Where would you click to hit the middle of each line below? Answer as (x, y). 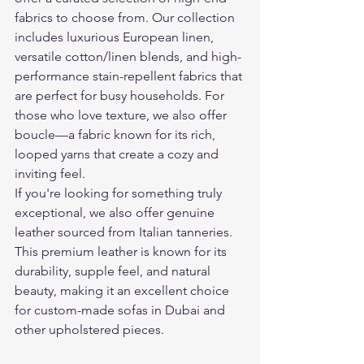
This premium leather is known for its (122, 251)
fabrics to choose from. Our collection (126, 17)
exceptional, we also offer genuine (116, 212)
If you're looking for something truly (120, 193)
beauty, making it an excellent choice (123, 290)
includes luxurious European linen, (116, 37)
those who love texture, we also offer (122, 115)
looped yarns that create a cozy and (118, 154)
